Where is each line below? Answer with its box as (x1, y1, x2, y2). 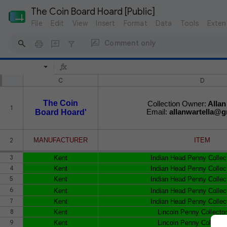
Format (123, 19, 147, 28)
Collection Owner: (147, 99, 206, 108)
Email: (146, 107, 169, 116)
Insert (96, 19, 116, 28)
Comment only (104, 38, 156, 48)
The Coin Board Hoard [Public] (31, 6, 155, 17)
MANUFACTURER (33, 136, 88, 144)
